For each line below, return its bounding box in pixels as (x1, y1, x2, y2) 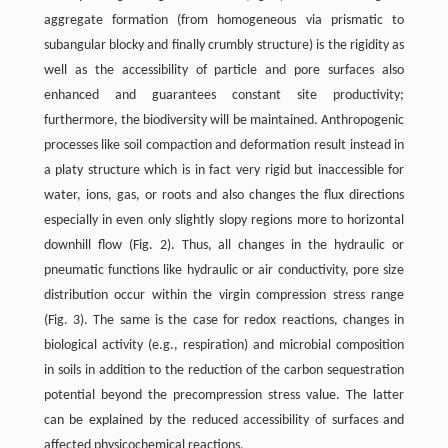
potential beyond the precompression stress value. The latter (43, 388, 405, 404)
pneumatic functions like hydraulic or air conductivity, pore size (43, 263, 405, 279)
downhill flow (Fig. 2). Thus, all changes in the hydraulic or (43, 238, 405, 254)
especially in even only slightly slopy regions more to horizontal (43, 213, 405, 229)
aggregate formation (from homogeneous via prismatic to (43, 13, 405, 29)
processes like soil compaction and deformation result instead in (43, 138, 405, 154)
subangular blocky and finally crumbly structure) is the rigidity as (43, 38, 405, 54)
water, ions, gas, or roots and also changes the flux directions (43, 188, 405, 204)
